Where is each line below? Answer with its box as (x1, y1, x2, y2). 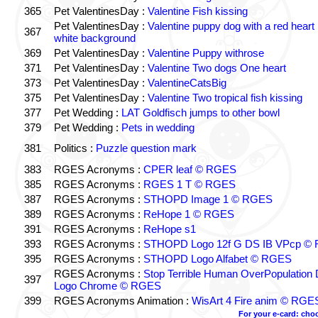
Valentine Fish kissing (147, 5, 248, 17)
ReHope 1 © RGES (143, 208, 234, 220)
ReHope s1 (143, 223, 196, 235)
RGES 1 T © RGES (143, 178, 236, 190)
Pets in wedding (121, 121, 194, 133)
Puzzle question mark (95, 142, 197, 154)
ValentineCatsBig (147, 77, 226, 89)
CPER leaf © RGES (143, 163, 236, 175)
